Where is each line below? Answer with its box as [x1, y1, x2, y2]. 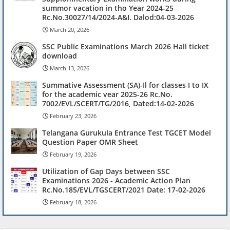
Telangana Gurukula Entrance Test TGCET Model [42, 128, 211, 138]
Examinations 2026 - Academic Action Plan [42, 176, 190, 186]
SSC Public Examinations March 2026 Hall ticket [42, 42, 209, 52]
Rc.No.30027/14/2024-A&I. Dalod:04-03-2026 [42, 12, 194, 23]
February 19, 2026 [50, 150, 97, 159]
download [42, 51, 77, 61]
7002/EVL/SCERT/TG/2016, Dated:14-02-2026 [42, 99, 194, 109]
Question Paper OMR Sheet [42, 137, 138, 147]
